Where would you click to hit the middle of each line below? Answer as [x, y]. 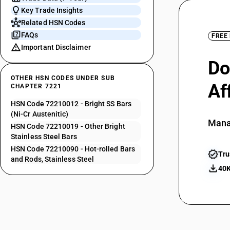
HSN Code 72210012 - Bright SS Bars [71, 104]
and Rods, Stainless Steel [53, 159]
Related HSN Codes [53, 23]
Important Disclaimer [56, 47]
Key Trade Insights [52, 10]
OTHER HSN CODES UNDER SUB [63, 78]
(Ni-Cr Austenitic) [40, 114]
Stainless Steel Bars [44, 137]
